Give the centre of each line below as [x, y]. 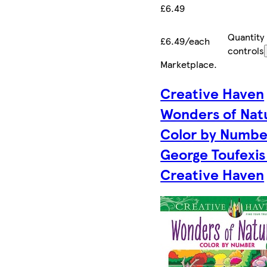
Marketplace [187, 64]
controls [246, 51]
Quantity [246, 37]
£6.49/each [185, 41]
